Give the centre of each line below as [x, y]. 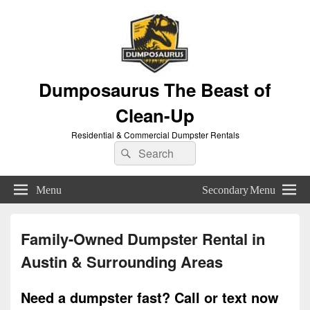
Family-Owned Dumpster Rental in [143, 239]
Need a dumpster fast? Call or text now [150, 297]
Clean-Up [155, 115]
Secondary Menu [239, 188]
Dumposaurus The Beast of [155, 90]
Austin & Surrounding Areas [122, 262]
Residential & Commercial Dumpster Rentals [155, 135]
